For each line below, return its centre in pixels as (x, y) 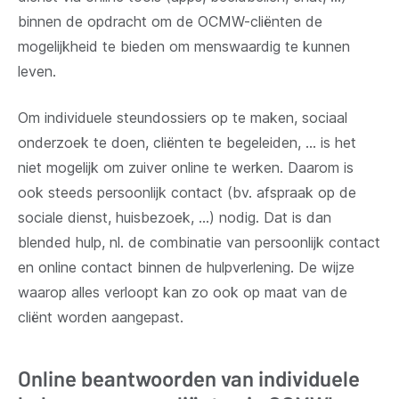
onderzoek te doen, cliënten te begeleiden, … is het (187, 142)
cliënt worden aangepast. (101, 317)
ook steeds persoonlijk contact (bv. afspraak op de (187, 192)
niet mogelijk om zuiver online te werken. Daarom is (186, 167)
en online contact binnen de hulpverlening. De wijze (186, 267)
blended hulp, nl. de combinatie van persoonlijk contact (199, 242)
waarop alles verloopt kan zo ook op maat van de (183, 292)
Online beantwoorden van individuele (189, 378)
